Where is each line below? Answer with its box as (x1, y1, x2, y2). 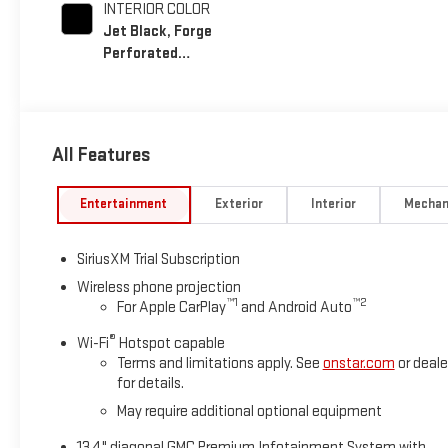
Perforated (102, 44, 178, 64)
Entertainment (80, 196, 168, 213)
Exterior (215, 196, 263, 213)
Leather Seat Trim (102, 66, 224, 86)
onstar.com (322, 354, 395, 374)
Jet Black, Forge (102, 22, 212, 42)
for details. (116, 374, 184, 394)
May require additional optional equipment (116, 402, 382, 422)
